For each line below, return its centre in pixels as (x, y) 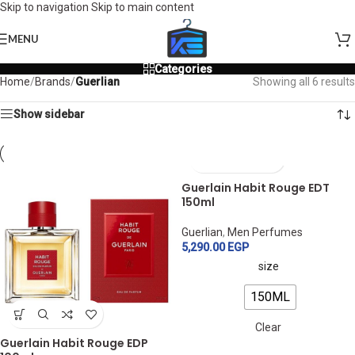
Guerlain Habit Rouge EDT (256, 188)
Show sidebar (49, 114)
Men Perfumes (265, 232)
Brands (53, 82)
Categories (183, 69)
